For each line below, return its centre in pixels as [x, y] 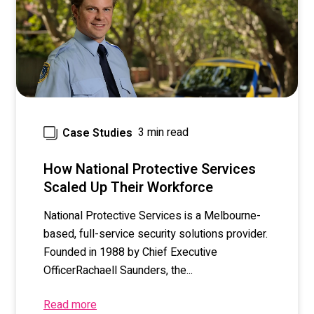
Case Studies [97, 133]
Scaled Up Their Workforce [128, 187]
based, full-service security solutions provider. [156, 234]
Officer [60, 270]
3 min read [163, 133]
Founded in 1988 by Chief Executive [130, 252]
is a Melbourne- [223, 216]
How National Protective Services [150, 169]
